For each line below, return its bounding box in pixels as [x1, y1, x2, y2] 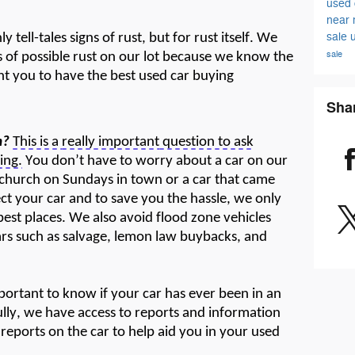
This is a [13, 134, 62, 150]
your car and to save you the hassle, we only [12, 191, 281, 207]
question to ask [159, 134, 254, 150]
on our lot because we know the [97, 50, 293, 66]
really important [62, 134, 159, 150]
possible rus [21, 50, 92, 66]
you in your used [176, 324, 280, 340]
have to [84, 153, 136, 169]
